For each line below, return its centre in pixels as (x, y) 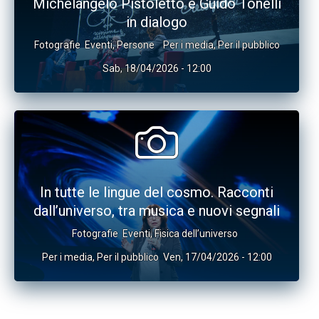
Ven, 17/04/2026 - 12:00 (217, 257)
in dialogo (157, 22)
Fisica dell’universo (196, 234)
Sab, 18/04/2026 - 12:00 (157, 68)
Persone (135, 45)
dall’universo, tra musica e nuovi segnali (157, 211)
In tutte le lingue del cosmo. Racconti (157, 192)
